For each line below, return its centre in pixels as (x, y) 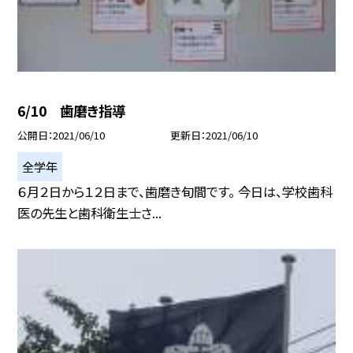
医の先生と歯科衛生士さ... (90, 213)
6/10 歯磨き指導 (72, 110)
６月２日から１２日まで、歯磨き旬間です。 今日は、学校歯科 (175, 192)
